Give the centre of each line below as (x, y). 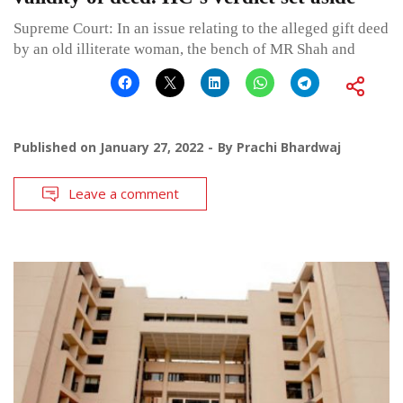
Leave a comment (124, 194)
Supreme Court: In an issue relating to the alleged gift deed (201, 29)
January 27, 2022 (152, 148)
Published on (57, 148)
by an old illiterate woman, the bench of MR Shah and (184, 49)
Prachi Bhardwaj (289, 148)
